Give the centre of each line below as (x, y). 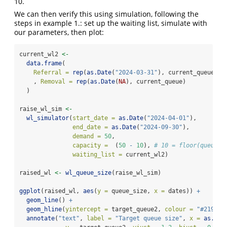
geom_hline (44, 210)
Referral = (51, 73)
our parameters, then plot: (59, 32)
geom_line (42, 200)
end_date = (90, 127)
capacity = (90, 146)
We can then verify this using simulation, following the (106, 14)
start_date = (94, 118)
